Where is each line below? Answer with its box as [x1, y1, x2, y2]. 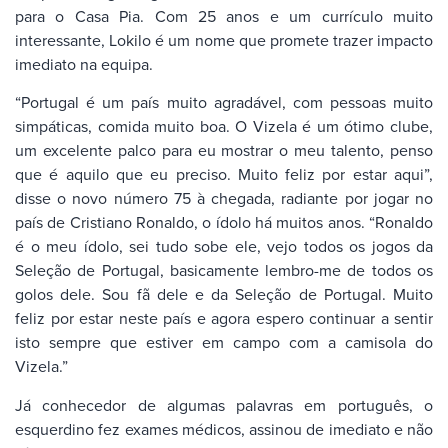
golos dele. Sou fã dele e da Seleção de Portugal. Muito [15, 283, 433, 306]
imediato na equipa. [15, 52, 153, 75]
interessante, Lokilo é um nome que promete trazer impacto [15, 28, 433, 51]
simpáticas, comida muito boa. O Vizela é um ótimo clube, [15, 115, 433, 138]
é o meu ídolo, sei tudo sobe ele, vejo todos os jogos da [15, 235, 433, 258]
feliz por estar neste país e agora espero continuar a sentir [15, 307, 433, 330]
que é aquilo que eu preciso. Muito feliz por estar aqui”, [15, 163, 433, 186]
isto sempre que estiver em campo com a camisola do [15, 331, 433, 354]
